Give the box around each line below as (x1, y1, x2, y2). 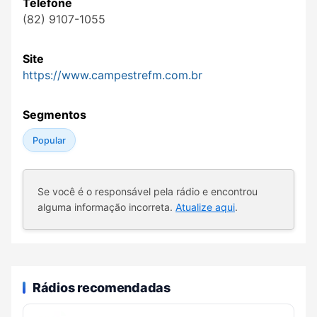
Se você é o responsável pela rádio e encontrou (38, 185, 258, 198)
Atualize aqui (175, 201, 235, 214)
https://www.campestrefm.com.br (23, 68, 202, 83)
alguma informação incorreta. (38, 201, 175, 214)
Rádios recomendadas (33, 279, 171, 295)
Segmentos (23, 108, 86, 122)
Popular (32, 134, 66, 146)
